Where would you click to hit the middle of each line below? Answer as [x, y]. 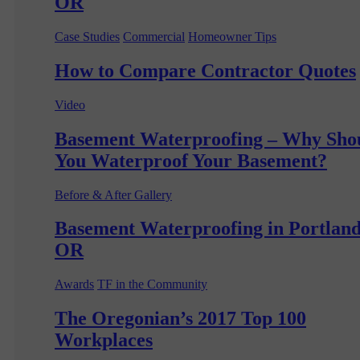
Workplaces [104, 340]
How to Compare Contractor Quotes [205, 70]
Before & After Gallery [113, 194]
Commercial [154, 36]
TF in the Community [152, 284]
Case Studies [87, 36]
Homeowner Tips [232, 36]
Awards [74, 284]
